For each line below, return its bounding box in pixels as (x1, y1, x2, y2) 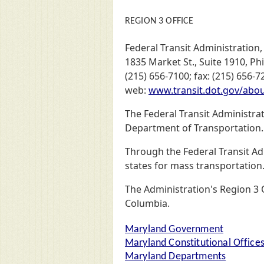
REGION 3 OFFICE (125, 16, 194, 26)
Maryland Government (125, 224, 224, 236)
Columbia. (125, 197, 170, 210)
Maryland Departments (125, 251, 226, 263)
